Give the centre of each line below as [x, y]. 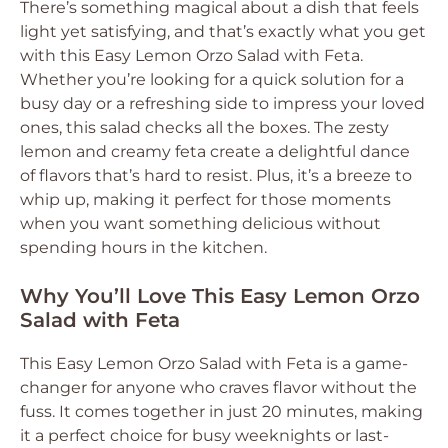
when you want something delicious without [200, 223]
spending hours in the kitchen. [143, 247]
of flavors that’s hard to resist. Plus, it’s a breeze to [216, 175]
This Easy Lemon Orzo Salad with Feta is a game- [214, 363]
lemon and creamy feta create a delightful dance [215, 151]
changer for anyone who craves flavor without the [218, 387]
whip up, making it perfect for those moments [205, 199]
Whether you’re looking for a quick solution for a [212, 79]
